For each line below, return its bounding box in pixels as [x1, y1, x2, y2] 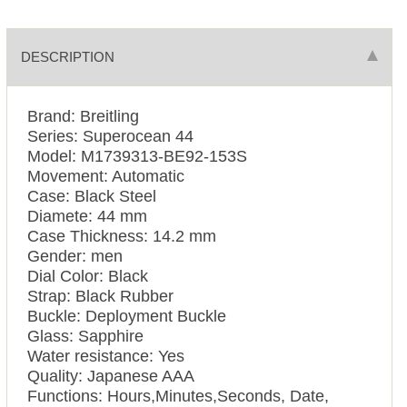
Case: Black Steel [27, 187, 157, 206]
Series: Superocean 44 [27, 127, 194, 146]
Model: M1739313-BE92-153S [27, 147, 248, 166]
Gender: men [27, 247, 124, 266]
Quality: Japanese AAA [27, 367, 195, 386]
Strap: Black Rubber [27, 287, 174, 306]
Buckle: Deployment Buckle [27, 307, 227, 326]
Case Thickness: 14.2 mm [27, 227, 217, 246]
